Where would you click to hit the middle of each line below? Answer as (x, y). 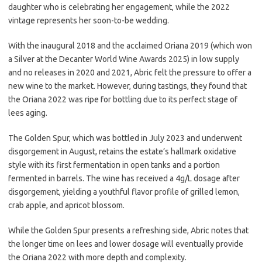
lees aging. (28, 113)
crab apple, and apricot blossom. (66, 205)
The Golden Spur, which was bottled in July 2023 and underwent (125, 138)
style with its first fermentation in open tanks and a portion (114, 165)
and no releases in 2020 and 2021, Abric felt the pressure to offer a (130, 73)
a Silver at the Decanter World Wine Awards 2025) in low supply (124, 59)
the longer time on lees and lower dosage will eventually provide (126, 244)
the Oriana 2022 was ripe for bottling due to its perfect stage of (123, 99)
